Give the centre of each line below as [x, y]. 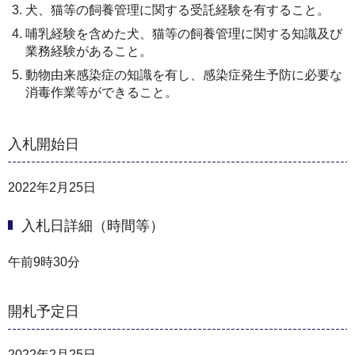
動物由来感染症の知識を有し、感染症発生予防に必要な [184, 74]
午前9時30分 [44, 262]
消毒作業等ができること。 [101, 92]
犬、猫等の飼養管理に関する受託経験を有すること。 [177, 10]
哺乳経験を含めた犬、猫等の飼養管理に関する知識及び [184, 33]
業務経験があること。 [89, 51]
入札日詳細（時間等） [93, 226]
